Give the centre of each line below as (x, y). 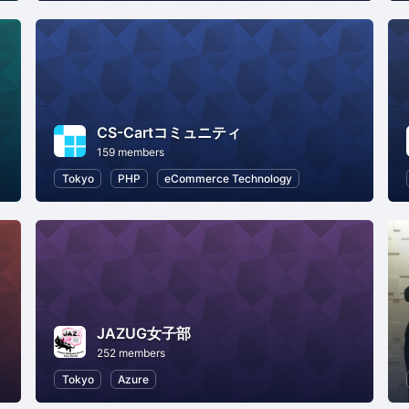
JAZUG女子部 (144, 333)
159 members (131, 152)
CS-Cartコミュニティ (169, 132)
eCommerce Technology (229, 178)
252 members (131, 352)
